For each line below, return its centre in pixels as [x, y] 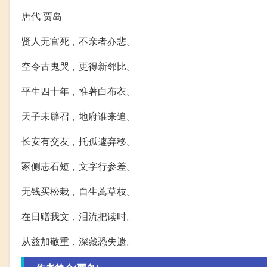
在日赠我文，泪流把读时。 [79, 216]
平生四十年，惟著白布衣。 [79, 91]
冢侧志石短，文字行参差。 [79, 166]
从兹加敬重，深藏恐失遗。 [79, 241]
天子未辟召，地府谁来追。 [79, 116]
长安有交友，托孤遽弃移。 [79, 141]
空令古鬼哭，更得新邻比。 [79, 66]
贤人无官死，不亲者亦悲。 [79, 41]
